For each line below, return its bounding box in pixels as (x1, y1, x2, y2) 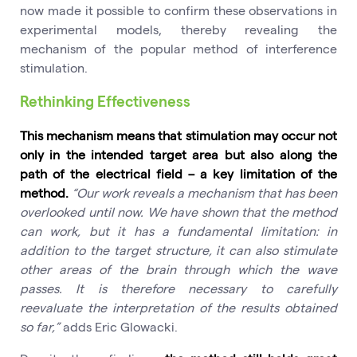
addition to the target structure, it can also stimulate (20, 241, 337, 257)
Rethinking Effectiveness (20, 92, 190, 111)
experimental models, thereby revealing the (20, 21, 337, 37)
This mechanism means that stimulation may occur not (20, 127, 337, 143)
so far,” (20, 318, 60, 334)
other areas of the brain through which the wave (20, 261, 337, 277)
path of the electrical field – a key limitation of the (20, 165, 337, 181)
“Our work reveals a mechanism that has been (72, 184, 337, 200)
